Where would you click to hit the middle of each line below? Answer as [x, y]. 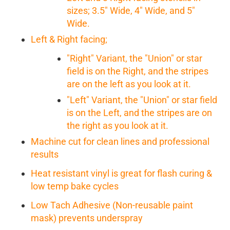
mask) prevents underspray [87, 218]
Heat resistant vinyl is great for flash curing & [121, 174]
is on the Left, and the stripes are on [139, 113]
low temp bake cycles [75, 186]
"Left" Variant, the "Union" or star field [142, 100]
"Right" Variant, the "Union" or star [135, 59]
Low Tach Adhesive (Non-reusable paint [112, 205]
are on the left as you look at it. [129, 84]
